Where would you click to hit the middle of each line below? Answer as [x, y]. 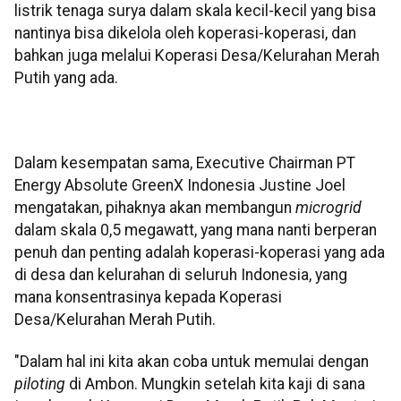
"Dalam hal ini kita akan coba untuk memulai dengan [192, 362]
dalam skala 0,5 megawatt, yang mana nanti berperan [196, 230]
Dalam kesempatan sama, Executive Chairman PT [185, 163]
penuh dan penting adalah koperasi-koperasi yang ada [200, 253]
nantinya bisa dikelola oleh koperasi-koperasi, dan [185, 34]
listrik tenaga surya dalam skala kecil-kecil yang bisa [195, 11]
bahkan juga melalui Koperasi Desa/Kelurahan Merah [197, 56]
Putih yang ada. [66, 78]
